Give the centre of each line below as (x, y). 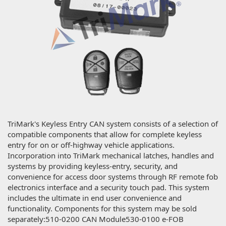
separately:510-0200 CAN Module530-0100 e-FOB (96, 219)
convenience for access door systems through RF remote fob (113, 176)
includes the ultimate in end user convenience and (95, 197)
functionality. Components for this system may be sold (102, 208)
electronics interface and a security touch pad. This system (108, 187)
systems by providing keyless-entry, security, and (93, 166)
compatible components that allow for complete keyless (105, 134)
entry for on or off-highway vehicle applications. (91, 145)
